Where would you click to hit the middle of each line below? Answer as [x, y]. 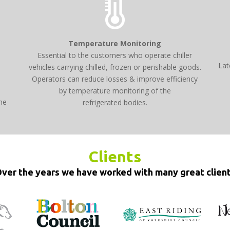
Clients [115, 156]
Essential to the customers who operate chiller [115, 55]
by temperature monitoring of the [115, 91]
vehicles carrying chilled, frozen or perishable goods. [115, 67]
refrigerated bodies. [115, 103]
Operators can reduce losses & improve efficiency [115, 79]
